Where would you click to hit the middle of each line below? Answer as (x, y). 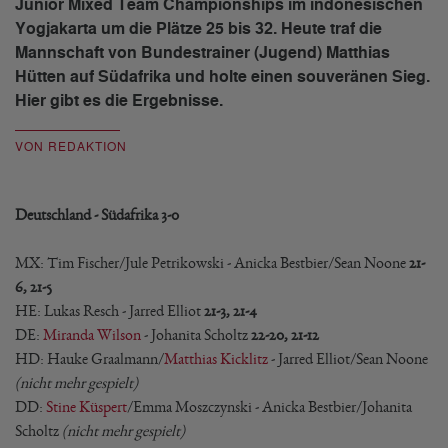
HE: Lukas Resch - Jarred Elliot (109, 310)
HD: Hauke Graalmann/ (89, 358)
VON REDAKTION (71, 147)
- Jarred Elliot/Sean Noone (348, 358)
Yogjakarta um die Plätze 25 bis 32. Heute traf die (198, 29)
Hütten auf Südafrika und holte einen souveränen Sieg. (222, 77)
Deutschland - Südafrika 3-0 (97, 214)
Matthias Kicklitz (216, 358)
